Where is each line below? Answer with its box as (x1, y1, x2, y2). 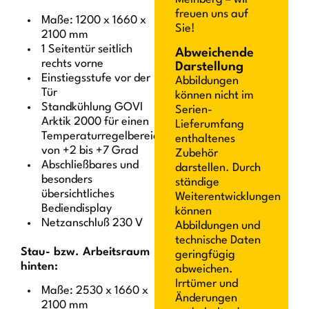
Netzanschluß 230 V (41, 217, 143, 230)
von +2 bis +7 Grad (41, 145, 139, 157)
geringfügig (175, 249, 235, 261)
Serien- (175, 104, 212, 117)
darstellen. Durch (175, 162, 261, 175)
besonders (41, 174, 93, 186)
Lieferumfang (175, 119, 244, 131)
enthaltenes (175, 133, 235, 146)
